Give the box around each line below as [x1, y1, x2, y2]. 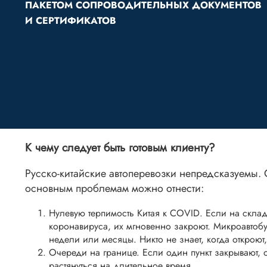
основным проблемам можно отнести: [25, 181, 204, 197]
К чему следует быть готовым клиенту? [25, 139, 215, 156]
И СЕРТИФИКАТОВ [25, 14, 116, 27]
